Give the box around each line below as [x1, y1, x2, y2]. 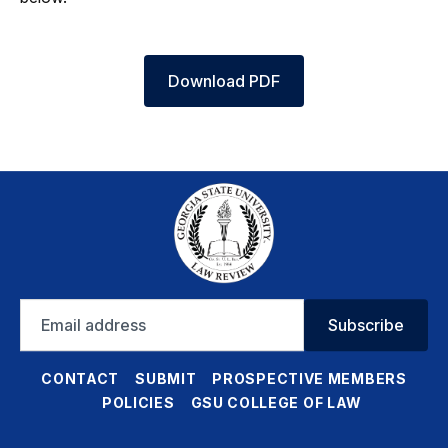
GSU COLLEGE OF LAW [190, 394, 363, 411]
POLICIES [101, 394, 175, 411]
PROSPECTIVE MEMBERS [212, 370, 407, 387]
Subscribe [328, 315, 404, 335]
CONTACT [41, 370, 120, 387]
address [19, 318, 76, 338]
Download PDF [168, 70, 280, 91]
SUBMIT [135, 370, 197, 387]
